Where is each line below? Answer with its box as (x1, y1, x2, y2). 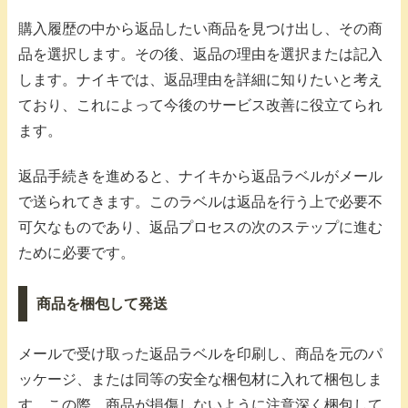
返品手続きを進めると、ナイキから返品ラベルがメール (18, 168, 382, 185)
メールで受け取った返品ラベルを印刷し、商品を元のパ (18, 346, 382, 362)
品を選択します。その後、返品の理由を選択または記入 (18, 46, 382, 62)
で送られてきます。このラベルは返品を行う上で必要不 (18, 194, 382, 210)
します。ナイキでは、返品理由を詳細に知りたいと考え (18, 71, 382, 87)
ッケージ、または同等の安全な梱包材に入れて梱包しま (18, 372, 382, 388)
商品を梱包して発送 (36, 296, 168, 312)
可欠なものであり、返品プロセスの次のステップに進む (18, 219, 382, 236)
